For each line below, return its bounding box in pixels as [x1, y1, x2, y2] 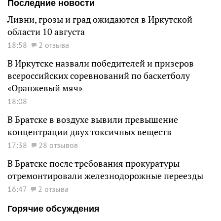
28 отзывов [38, 140, 78, 150]
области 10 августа [7, 26, 85, 37]
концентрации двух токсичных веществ [7, 126, 172, 138]
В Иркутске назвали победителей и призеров [7, 57, 194, 69]
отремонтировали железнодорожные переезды [7, 170, 203, 182]
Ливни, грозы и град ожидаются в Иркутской [7, 13, 192, 25]
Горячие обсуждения [7, 203, 100, 214]
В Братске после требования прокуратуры [7, 157, 180, 169]
